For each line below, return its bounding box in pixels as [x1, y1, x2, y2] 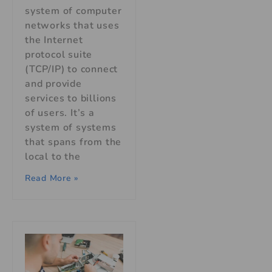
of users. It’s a [25, 106, 95, 120]
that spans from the [25, 135, 122, 149]
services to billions [25, 91, 117, 105]
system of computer [25, 4, 122, 18]
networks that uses [25, 18, 120, 32]
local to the [25, 149, 81, 163]
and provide [25, 76, 82, 90]
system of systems [25, 120, 117, 134]
